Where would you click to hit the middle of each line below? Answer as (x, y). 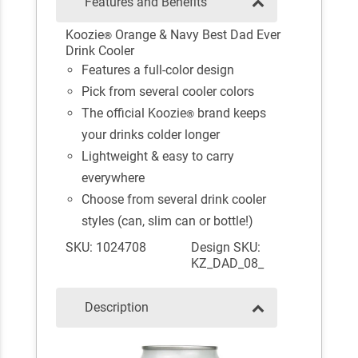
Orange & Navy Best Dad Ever (197, 35)
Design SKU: (226, 248)
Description (117, 308)
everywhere (113, 178)
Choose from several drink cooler (174, 200)
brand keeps (231, 113)
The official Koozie (134, 113)
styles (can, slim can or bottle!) (168, 221)
